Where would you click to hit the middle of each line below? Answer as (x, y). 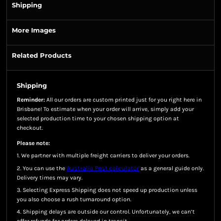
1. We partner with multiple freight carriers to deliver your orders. (103, 155)
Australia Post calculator (103, 168)
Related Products (42, 55)
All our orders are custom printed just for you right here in (123, 100)
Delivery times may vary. (50, 178)
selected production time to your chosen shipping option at (98, 118)
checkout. (30, 128)
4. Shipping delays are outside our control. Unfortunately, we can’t (106, 212)
